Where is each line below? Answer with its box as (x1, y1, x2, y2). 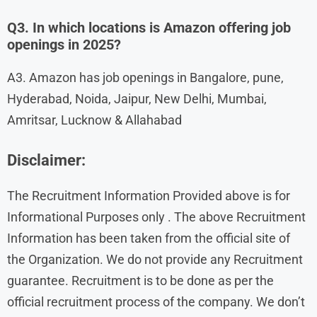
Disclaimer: (7, 151, 86, 169)
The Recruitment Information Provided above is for (7, 188, 290, 203)
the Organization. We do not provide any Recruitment (7, 251, 303, 267)
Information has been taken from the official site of (7, 230, 290, 246)
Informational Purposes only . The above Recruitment (7, 209, 306, 224)
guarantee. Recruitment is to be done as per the (7, 272, 274, 288)
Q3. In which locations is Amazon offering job (7, 18, 291, 36)
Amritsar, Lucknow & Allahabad (7, 112, 182, 127)
